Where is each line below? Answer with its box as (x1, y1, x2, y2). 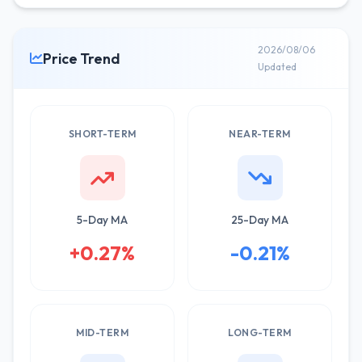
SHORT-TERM (68, 128, 137, 140)
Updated (258, 61, 297, 73)
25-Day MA (231, 213, 288, 227)
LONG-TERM (228, 326, 292, 339)
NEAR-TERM (229, 128, 291, 140)
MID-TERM (76, 326, 128, 339)
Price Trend (43, 48, 120, 68)
